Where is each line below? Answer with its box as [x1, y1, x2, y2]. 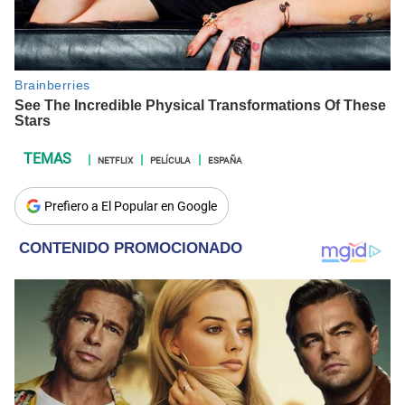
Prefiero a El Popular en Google [44, 198, 217, 213]
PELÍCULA [150, 151, 191, 166]
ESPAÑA [208, 151, 242, 166]
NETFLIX [98, 151, 133, 166]
